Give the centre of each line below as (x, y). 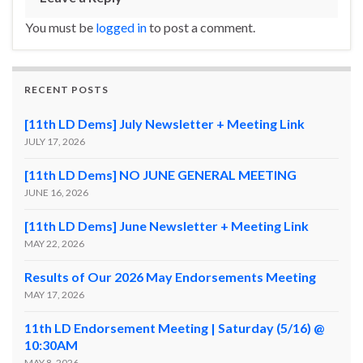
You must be (60, 27)
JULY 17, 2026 (55, 141)
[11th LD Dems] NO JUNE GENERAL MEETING (160, 174)
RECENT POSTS (66, 89)
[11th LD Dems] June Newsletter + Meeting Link (167, 225)
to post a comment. (201, 27)
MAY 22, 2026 (54, 243)
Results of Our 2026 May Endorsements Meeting (170, 276)
